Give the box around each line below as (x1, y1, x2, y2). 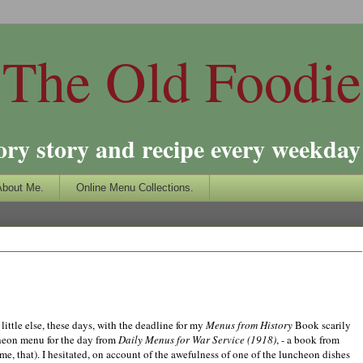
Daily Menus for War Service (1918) (118, 331, 276, 347)
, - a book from (276, 331, 340, 347)
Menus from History (206, 317, 293, 332)
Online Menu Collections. (75, 181, 194, 194)
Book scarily (293, 317, 351, 332)
